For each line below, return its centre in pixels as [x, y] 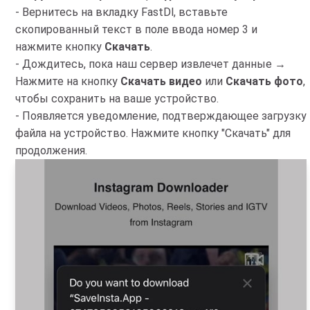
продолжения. [51, 151]
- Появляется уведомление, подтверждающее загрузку [161, 116]
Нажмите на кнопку [68, 82]
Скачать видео [161, 82]
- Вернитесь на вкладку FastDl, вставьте [121, 12]
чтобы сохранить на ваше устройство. [117, 99]
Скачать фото [264, 82]
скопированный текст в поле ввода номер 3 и [136, 30]
